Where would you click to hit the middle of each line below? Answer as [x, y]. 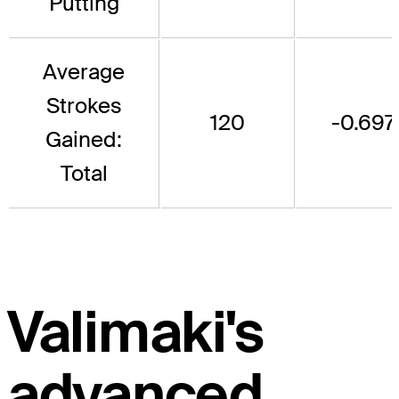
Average [84, 71]
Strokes [84, 105]
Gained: [84, 139]
